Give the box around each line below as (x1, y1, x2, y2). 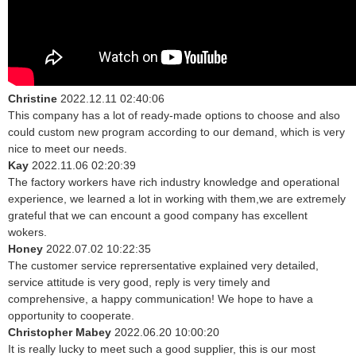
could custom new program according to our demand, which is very (8, 126, 345, 139)
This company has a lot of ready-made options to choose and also (8, 109, 340, 122)
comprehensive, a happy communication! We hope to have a (8, 292, 313, 306)
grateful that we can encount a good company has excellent (8, 209, 308, 222)
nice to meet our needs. (8, 142, 127, 156)
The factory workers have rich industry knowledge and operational (8, 176, 339, 189)
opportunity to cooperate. (8, 309, 134, 323)
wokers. (8, 226, 47, 239)
